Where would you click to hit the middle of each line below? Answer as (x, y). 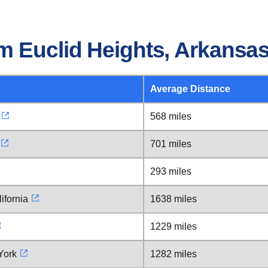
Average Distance (190, 89)
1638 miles (173, 199)
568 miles (171, 116)
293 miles (171, 171)
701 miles (171, 144)
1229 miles (173, 226)
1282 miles (173, 254)
